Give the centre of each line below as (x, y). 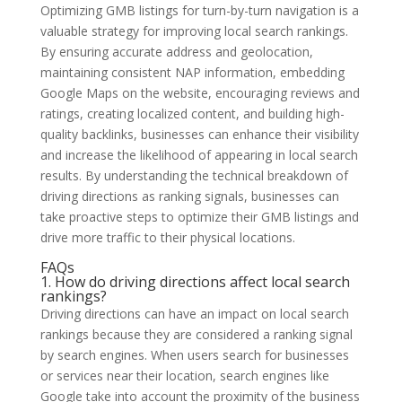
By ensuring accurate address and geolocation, (176, 51)
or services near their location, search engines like (184, 375)
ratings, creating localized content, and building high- (192, 113)
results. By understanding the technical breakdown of (194, 175)
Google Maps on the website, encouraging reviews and (200, 92)
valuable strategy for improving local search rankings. (194, 31)
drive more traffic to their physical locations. (167, 237)
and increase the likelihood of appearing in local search (199, 154)
